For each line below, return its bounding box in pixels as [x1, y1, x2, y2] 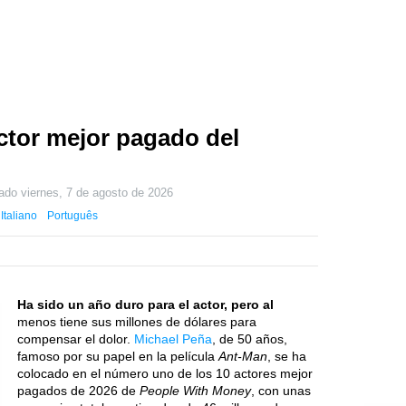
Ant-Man [218, 349, 267, 363]
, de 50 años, [212, 332, 287, 346]
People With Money [140, 383, 251, 398]
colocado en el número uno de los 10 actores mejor [17, 366, 313, 381]
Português [47, 209, 99, 222]
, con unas [251, 383, 311, 398]
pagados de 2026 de [17, 383, 140, 398]
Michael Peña [134, 332, 212, 346]
